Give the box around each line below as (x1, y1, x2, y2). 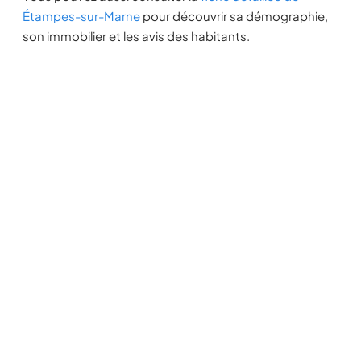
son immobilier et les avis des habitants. (23, 28, 250, 44)
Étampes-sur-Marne (23, 8, 140, 23)
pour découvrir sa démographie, (140, 8, 328, 23)
